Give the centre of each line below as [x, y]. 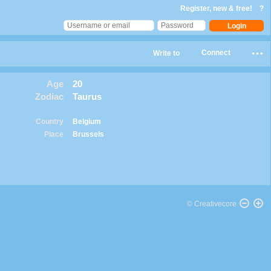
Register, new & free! [217, 8]
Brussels [88, 134]
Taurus [87, 96]
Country [49, 122]
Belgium [87, 122]
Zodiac [49, 96]
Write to [166, 53]
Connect [216, 53]
